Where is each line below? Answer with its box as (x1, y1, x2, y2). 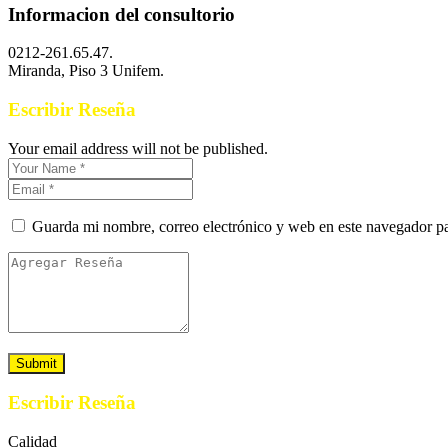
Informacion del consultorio (8, 3, 235, 25)
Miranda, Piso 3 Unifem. (8, 62, 164, 80)
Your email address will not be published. (8, 139, 268, 157)
